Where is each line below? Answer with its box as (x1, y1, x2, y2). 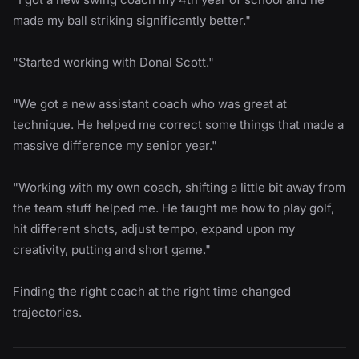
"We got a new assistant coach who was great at (13, 95, 287, 111)
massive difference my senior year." (13, 137, 217, 153)
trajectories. (13, 304, 82, 320)
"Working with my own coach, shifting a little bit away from (13, 179, 345, 195)
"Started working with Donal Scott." (13, 54, 214, 70)
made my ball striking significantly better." (13, 12, 251, 28)
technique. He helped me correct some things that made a (13, 116, 344, 132)
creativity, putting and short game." (13, 241, 211, 257)
